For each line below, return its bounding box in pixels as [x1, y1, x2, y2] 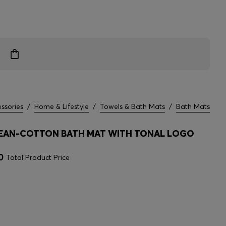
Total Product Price [6, 153, 70, 162]
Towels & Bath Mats [100, 102, 165, 111]
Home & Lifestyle [34, 102, 89, 111]
